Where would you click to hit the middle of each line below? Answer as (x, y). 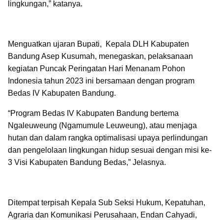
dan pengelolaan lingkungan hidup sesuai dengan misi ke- (110, 150)
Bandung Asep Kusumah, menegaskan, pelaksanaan (100, 56)
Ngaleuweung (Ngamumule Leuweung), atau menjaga (102, 125)
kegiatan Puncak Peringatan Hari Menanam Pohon (96, 69)
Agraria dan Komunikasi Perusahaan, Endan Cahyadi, (102, 215)
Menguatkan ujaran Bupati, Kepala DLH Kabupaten (98, 44)
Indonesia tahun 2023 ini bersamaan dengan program (101, 81)
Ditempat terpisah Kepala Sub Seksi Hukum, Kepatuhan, (107, 203)
